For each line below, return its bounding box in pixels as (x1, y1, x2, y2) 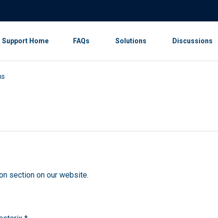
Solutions (115, 37, 146, 45)
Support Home (2, 37, 49, 45)
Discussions (172, 37, 213, 45)
